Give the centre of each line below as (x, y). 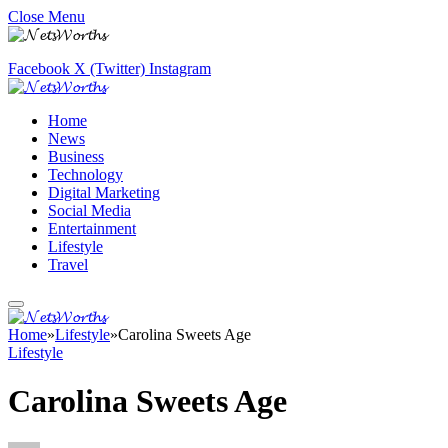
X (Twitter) (109, 68)
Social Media (89, 210)
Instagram (180, 68)
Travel (68, 264)
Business (76, 156)
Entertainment (92, 228)
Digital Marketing (104, 192)
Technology (85, 174)
